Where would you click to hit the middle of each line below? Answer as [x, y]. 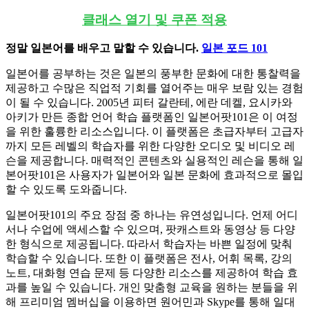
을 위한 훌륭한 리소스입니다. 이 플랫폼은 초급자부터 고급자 [154, 132]
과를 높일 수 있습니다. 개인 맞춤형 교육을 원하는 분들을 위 [152, 288]
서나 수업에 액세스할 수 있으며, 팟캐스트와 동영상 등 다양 [150, 230]
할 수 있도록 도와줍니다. [66, 190]
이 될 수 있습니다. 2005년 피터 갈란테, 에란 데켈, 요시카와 [149, 103]
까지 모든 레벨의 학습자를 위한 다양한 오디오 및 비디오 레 [150, 146]
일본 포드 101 [235, 48]
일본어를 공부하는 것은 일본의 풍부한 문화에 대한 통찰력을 [153, 74]
